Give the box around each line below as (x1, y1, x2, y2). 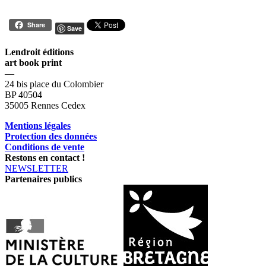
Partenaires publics (5, 174, 82, 185)
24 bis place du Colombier (5, 79, 103, 90)
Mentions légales (5, 121, 71, 131)
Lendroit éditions (5, 47, 74, 58)
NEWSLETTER (5, 163, 68, 174)
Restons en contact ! (5, 153, 85, 163)
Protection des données (5, 131, 97, 142)
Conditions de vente (5, 142, 84, 153)
